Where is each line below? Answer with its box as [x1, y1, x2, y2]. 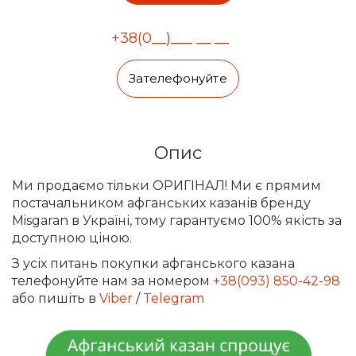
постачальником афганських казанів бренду [12, 195, 311, 211]
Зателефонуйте [129, 71, 227, 86]
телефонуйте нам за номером [12, 273, 213, 288]
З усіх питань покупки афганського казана [12, 256, 295, 271]
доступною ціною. [12, 230, 132, 246]
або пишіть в [12, 291, 99, 306]
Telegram [143, 291, 204, 306]
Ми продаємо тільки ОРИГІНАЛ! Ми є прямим [12, 178, 321, 193]
